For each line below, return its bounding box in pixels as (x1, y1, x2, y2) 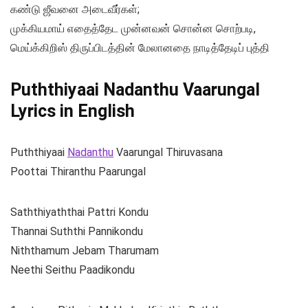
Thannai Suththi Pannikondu (10, 225, 143, 239)
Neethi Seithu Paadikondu (10, 263, 135, 277)
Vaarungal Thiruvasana (113, 146, 223, 159)
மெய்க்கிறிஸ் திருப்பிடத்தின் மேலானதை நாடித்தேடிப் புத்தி (10, 41, 269, 55)
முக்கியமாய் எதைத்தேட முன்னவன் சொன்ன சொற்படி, (10, 22, 256, 36)
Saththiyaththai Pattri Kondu (10, 206, 148, 219)
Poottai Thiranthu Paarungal (10, 165, 146, 179)
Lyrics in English (10, 101, 135, 122)
